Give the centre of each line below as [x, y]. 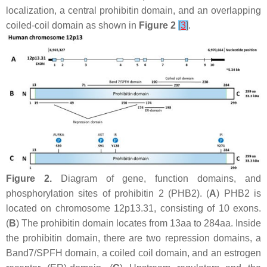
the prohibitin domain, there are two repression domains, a [133, 238]
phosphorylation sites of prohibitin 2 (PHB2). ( [108, 193]
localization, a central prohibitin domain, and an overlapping [133, 11]
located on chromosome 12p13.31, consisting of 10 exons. [133, 208]
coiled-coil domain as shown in [72, 26]
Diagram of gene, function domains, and [156, 178]
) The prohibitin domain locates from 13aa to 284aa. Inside [139, 223]
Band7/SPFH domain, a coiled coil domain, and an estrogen [133, 253]
